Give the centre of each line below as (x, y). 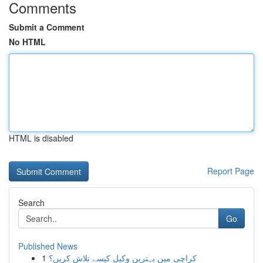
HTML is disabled (41, 138)
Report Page (231, 171)
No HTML (27, 42)
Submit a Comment (47, 27)
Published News (48, 246)
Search (31, 203)
